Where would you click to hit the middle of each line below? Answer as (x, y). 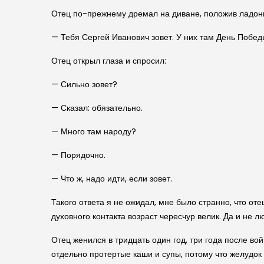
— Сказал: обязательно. (97, 108)
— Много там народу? (94, 131)
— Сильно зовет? (84, 84)
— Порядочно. (78, 155)
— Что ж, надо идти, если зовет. (112, 178)
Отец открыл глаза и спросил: (109, 60)
